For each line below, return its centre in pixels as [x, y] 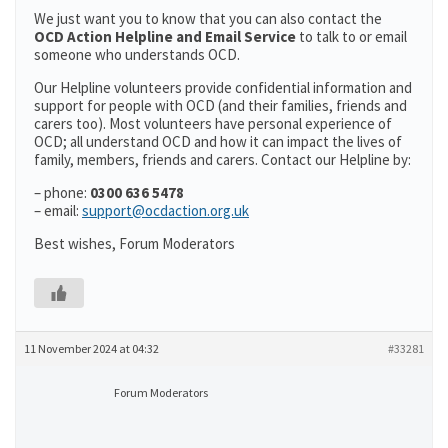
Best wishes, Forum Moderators [134, 243]
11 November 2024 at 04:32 [91, 348]
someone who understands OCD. [137, 54]
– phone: [62, 192]
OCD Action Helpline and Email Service [165, 36]
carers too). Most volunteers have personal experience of [213, 123]
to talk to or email [351, 36]
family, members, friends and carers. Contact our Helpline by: [222, 159]
